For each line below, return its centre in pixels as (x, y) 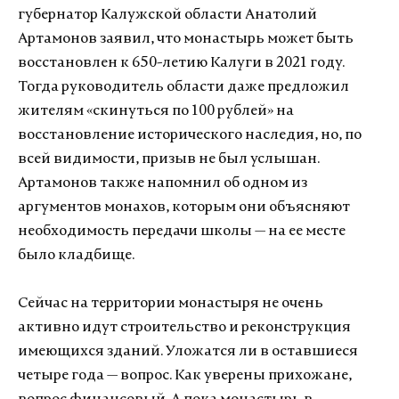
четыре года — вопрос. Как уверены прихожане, (185, 375)
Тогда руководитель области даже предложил (183, 87)
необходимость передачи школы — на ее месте (182, 231)
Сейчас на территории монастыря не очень (171, 303)
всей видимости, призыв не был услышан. (169, 159)
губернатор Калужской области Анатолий (167, 15)
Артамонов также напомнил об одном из (163, 183)
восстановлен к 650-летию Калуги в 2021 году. (181, 63)
